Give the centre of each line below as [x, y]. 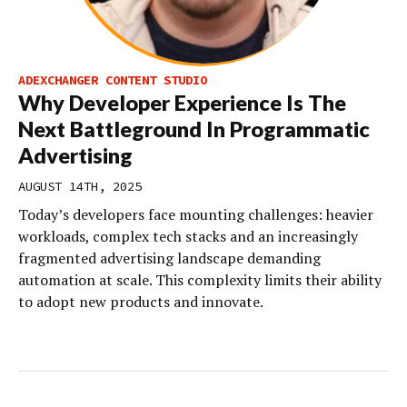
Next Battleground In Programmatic [194, 129]
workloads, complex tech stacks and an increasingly [188, 236]
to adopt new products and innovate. [141, 302]
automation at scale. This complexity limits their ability [200, 280]
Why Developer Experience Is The [182, 103]
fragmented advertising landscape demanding [169, 258]
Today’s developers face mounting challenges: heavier [196, 214]
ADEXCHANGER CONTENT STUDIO [113, 80]
